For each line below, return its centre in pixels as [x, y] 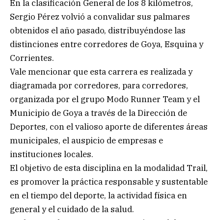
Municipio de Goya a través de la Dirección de [98, 113]
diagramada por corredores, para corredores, [99, 85]
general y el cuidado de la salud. [72, 209]
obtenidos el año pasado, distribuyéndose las [98, 30]
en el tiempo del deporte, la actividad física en [98, 195]
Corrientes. [32, 58]
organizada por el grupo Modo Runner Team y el [105, 99]
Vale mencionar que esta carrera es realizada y [101, 71]
